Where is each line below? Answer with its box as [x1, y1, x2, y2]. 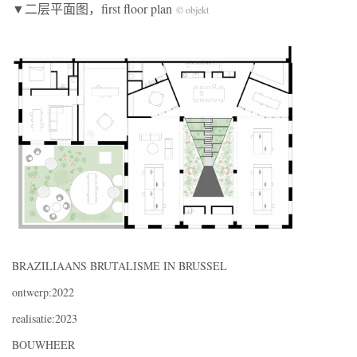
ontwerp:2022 [12, 284, 74, 300]
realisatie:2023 [12, 310, 77, 326]
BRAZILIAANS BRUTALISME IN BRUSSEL [12, 257, 227, 273]
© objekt [176, 2, 209, 16]
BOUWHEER [12, 336, 75, 352]
